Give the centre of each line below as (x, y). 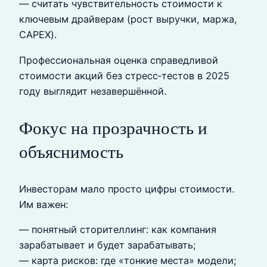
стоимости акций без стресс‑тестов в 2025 (124, 75)
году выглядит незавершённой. (93, 91)
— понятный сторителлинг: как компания (118, 230)
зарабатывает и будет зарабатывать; (108, 245)
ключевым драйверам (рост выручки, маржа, (128, 19)
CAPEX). (38, 35)
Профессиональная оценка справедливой (119, 60)
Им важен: (44, 204)
